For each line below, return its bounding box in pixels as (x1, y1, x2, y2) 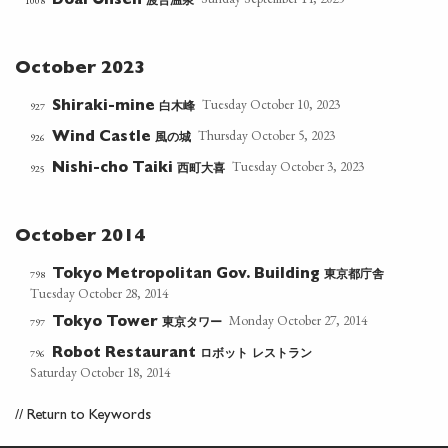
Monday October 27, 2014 (229, 312, 368, 329)
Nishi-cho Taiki (52, 162, 178, 177)
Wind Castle (52, 131, 156, 146)
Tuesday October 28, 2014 (30, 285, 169, 302)
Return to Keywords (27, 409, 151, 424)
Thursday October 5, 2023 (198, 127, 336, 144)
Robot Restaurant (52, 347, 201, 362)
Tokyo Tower (52, 316, 163, 331)
